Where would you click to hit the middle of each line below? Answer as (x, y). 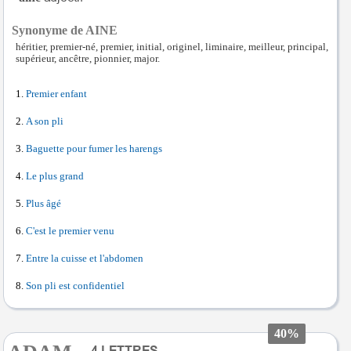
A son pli (45, 121)
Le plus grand (55, 176)
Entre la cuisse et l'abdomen (85, 259)
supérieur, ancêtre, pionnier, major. (88, 59)
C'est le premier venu (70, 231)
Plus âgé (43, 204)
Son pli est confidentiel (75, 286)
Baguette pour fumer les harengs (94, 149)
